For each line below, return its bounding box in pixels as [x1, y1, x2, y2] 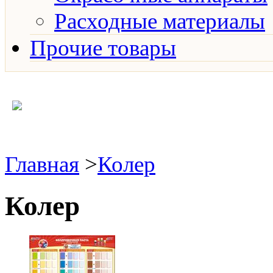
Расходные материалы [54, 9, 265, 34]
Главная [5, 152, 79, 177]
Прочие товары [30, 35, 176, 60]
